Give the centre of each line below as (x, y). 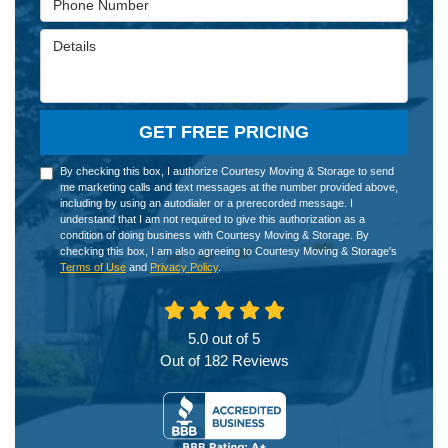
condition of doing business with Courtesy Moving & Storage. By (214, 235)
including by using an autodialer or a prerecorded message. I (206, 203)
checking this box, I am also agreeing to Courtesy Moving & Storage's (228, 251)
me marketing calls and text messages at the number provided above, (229, 187)
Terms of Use (93, 267)
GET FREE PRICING (224, 132)
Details (63, 38)
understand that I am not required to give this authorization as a (212, 219)
